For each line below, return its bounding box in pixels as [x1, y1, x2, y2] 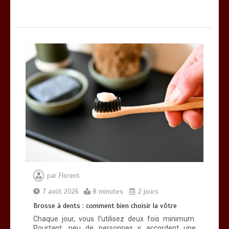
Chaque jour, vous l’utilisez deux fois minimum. [33, 215, 196, 223]
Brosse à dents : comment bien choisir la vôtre [33, 201, 177, 211]
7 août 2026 [43, 188, 79, 196]
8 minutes [93, 188, 123, 196]
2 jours [136, 188, 158, 196]
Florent [59, 172, 80, 180]
